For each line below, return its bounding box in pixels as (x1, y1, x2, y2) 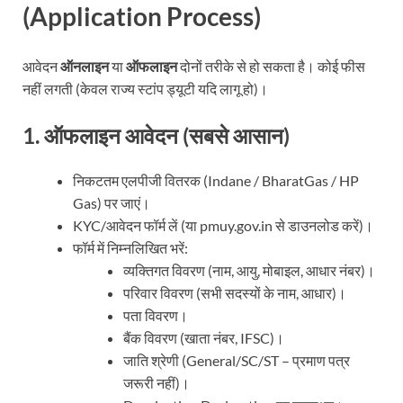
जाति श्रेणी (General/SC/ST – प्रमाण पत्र (123, 352, 350, 370)
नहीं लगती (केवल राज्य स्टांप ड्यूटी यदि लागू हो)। (22, 80, 268, 98)
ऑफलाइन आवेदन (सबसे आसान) (44, 122, 290, 149)
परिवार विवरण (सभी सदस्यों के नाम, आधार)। (123, 284, 346, 302)
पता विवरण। (123, 307, 188, 325)
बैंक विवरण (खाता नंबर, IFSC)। (123, 329, 284, 347)
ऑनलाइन (60, 58, 109, 76)
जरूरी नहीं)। (123, 374, 190, 392)
